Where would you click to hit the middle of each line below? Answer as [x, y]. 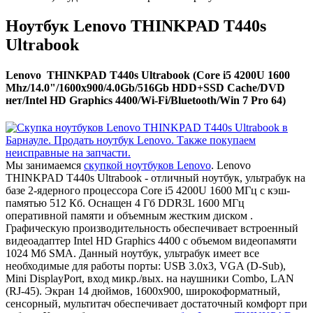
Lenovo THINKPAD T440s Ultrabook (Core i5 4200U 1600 [148, 75]
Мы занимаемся [45, 166]
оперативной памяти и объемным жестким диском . [129, 216]
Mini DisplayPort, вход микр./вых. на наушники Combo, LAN [150, 279]
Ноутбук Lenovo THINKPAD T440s [136, 26]
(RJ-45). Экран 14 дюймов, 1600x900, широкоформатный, [143, 291]
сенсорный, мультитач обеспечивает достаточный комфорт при [156, 304]
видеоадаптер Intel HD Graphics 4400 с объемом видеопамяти [151, 241]
